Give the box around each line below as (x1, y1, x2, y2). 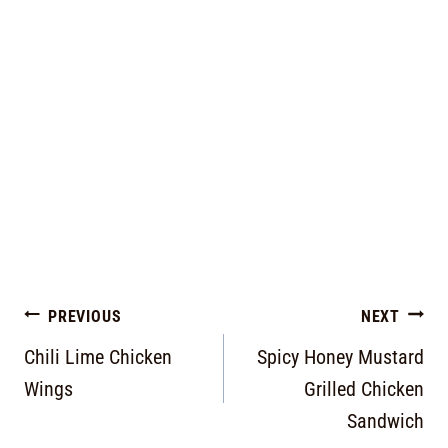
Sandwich (347, 409, 424, 434)
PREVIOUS (48, 307, 122, 327)
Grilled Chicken (304, 377, 424, 402)
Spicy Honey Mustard (257, 345, 424, 370)
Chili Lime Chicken (24, 345, 172, 370)
